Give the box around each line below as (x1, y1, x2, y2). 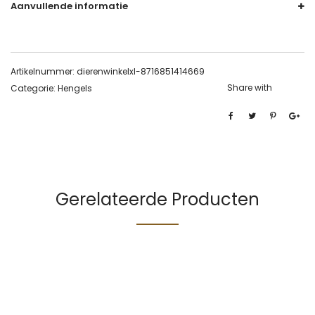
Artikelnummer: (11, 65, 77, 78)
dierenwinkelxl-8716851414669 (77, 65, 205, 78)
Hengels (58, 82, 92, 95)
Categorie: (11, 82, 58, 95)
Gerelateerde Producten (56, 188, 259, 212)
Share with (227, 82, 272, 94)
